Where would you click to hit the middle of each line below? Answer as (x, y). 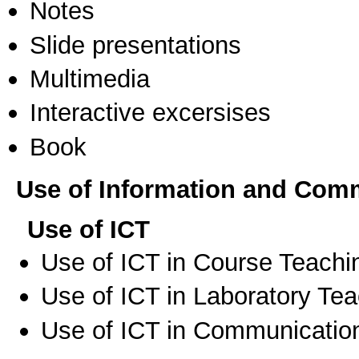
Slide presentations (135, 44)
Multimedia (90, 79)
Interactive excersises (150, 113)
